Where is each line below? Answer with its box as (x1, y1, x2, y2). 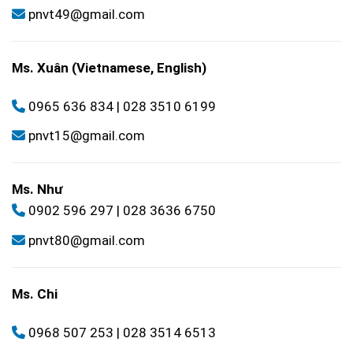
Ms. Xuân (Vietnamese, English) (12, 59, 206, 76)
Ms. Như (12, 181, 62, 198)
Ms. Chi (12, 285, 58, 302)
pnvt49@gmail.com (28, 6, 145, 22)
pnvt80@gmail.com (28, 232, 145, 248)
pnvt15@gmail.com (28, 128, 145, 144)
